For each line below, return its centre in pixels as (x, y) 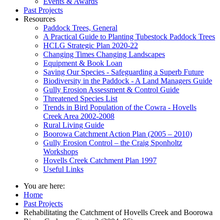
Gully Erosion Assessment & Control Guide (111, 89)
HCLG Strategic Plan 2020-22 (91, 45)
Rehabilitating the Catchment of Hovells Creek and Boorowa (118, 212)
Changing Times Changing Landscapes (104, 54)
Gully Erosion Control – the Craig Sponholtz (113, 142)
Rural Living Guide (74, 125)
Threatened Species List (80, 98)
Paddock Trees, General (80, 27)
